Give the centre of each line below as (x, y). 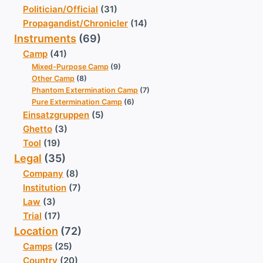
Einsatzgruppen (56, 115)
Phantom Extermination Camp (85, 90)
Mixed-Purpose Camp (70, 67)
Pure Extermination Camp (77, 102)
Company (43, 174)
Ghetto (38, 129)
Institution (45, 188)
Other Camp (53, 79)
